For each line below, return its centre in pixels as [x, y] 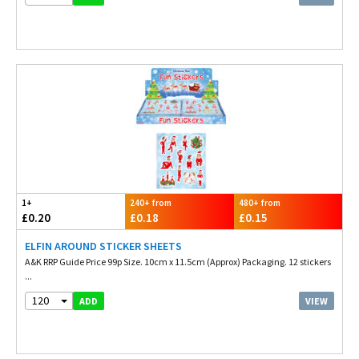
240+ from [151, 203]
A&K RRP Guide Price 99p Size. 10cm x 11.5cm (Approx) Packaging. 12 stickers [178, 262]
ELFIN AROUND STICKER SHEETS [103, 246]
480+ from [259, 203]
